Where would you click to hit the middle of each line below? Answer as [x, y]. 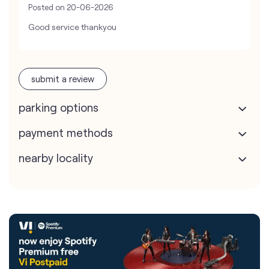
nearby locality [56, 158]
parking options [59, 107]
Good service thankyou [72, 27]
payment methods [66, 133]
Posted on [47, 8]
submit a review [63, 79]
